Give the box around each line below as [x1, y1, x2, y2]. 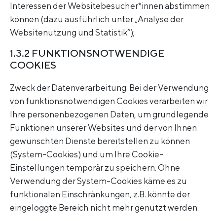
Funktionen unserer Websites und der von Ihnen [10, 122, 197, 133]
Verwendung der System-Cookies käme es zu [10, 176, 187, 186]
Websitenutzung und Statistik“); [10, 27, 135, 37]
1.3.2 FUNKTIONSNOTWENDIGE [10, 47, 164, 59]
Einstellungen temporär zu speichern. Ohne [10, 162, 180, 173]
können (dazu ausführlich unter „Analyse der [10, 13, 184, 24]
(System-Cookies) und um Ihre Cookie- [10, 149, 163, 160]
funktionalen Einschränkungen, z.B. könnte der [10, 189, 190, 200]
